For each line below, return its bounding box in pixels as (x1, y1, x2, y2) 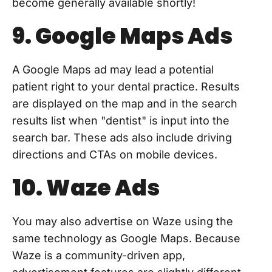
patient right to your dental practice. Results (12, 80, 240, 93)
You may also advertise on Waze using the (12, 215, 233, 228)
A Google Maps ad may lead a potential (12, 63, 214, 76)
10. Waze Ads (12, 172, 160, 204)
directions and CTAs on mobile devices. (12, 148, 217, 161)
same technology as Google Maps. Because (12, 232, 240, 245)
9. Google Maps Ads (12, 21, 233, 52)
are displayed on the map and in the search (12, 97, 237, 110)
